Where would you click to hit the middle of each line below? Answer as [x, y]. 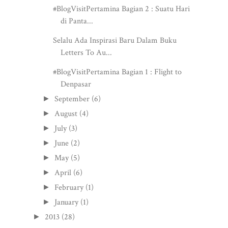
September [72, 99]
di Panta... [77, 21]
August [66, 113]
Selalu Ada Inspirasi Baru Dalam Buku [115, 40]
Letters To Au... [86, 52]
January [67, 202]
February [69, 187]
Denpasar [76, 84]
